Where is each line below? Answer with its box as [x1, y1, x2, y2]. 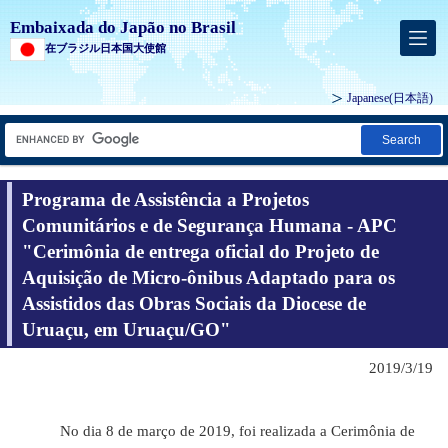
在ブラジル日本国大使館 [45, 42, 166, 54]
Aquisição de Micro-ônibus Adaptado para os [22, 266, 395, 288]
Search [381, 133, 421, 148]
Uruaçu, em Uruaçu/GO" [22, 318, 231, 340]
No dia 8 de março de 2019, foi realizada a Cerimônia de [20, 422, 415, 439]
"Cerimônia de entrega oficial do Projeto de [22, 240, 379, 262]
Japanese [347, 91, 389, 106]
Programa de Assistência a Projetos [22, 188, 309, 210]
